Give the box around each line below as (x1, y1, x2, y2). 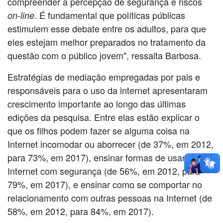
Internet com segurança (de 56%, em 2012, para (7, 164, 200, 177)
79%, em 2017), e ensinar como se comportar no (7, 177, 202, 191)
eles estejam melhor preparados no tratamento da (7, 35, 206, 48)
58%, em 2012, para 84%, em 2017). (7, 204, 154, 218)
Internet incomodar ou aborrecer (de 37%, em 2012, (7, 137, 214, 150)
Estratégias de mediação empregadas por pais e (7, 70, 200, 83)
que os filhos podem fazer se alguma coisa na (7, 123, 190, 137)
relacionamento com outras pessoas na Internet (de (7, 191, 212, 204)
